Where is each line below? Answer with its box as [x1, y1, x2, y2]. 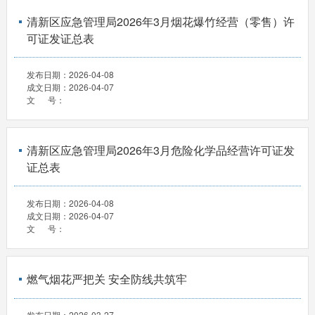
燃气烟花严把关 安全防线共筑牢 [26, 271, 187, 288]
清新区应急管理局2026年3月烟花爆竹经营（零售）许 [26, 13, 295, 30]
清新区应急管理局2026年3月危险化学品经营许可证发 [26, 142, 295, 159]
